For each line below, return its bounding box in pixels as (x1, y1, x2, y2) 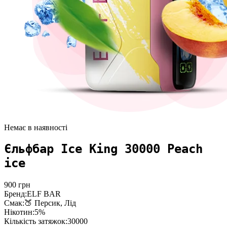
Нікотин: (4, 208, 34, 217)
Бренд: (4, 190, 27, 199)
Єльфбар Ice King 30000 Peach (4, 142, 203, 157)
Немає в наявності (4, 123, 67, 132)
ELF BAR (27, 190, 61, 199)
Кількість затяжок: (4, 217, 67, 226)
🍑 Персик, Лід (24, 199, 76, 208)
